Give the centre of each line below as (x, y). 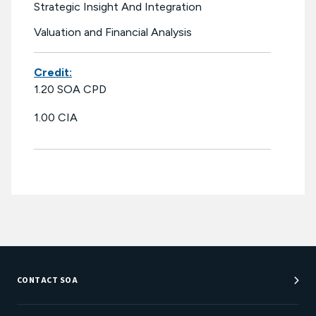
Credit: (53, 73)
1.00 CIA (56, 118)
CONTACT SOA (48, 281)
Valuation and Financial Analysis (113, 32)
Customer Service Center (78, 304)
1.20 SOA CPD (70, 90)
